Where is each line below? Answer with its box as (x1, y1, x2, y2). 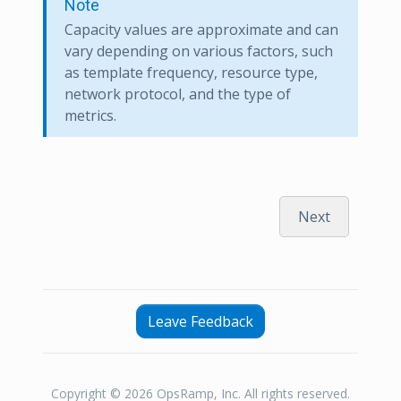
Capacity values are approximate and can (64, 19, 338, 39)
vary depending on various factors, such (64, 40, 333, 61)
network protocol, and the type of (64, 83, 291, 104)
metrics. (64, 105, 116, 125)
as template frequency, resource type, (64, 62, 318, 82)
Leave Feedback (148, 311, 253, 331)
